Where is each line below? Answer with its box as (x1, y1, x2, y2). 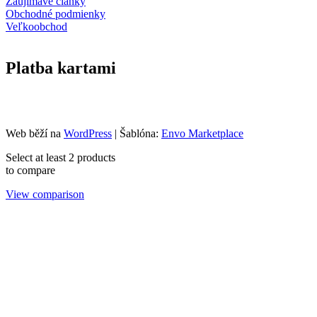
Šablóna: (120, 127, 161, 139)
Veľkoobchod (6, 21, 67, 33)
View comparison (6, 188, 84, 200)
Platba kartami (6, 58, 116, 77)
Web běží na (6, 127, 64, 139)
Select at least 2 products (6, 151, 115, 163)
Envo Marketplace (161, 127, 243, 139)
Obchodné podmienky (6, 8, 105, 21)
